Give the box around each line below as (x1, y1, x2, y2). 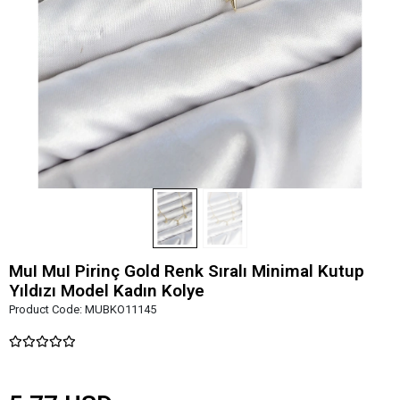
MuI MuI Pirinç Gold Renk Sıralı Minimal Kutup (9, 260, 364, 281)
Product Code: (9, 302, 85, 316)
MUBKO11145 (85, 302, 156, 316)
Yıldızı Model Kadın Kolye (9, 279, 204, 301)
